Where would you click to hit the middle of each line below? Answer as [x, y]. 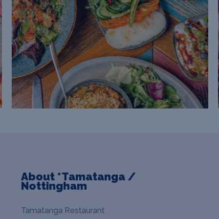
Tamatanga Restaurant [63, 210]
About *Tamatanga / [79, 176]
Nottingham [54, 186]
